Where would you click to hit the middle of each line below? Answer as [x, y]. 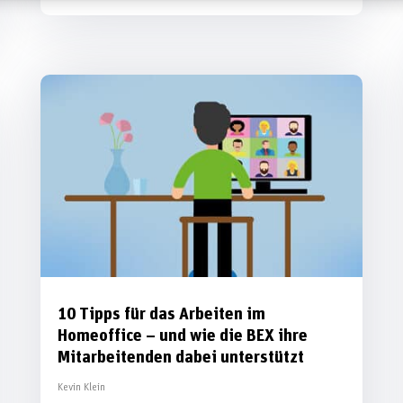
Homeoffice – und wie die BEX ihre [182, 336]
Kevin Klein [81, 386]
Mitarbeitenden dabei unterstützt [180, 357]
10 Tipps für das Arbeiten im [161, 314]
